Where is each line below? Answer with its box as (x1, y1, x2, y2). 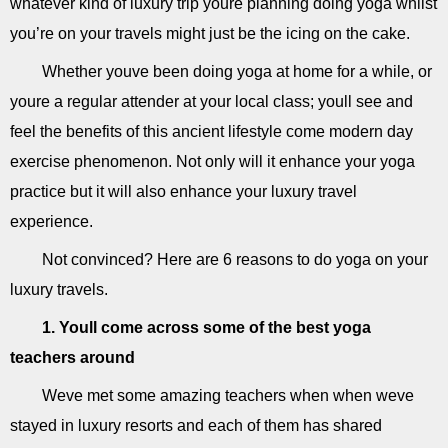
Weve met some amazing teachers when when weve (42, 387, 414, 404)
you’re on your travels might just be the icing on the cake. (10, 25, 410, 42)
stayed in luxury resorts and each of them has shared (10, 417, 382, 434)
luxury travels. (10, 281, 108, 298)
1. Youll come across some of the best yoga (42, 319, 371, 336)
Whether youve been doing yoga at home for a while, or (42, 63, 432, 80)
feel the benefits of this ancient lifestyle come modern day (10, 123, 413, 140)
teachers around (10, 349, 135, 366)
